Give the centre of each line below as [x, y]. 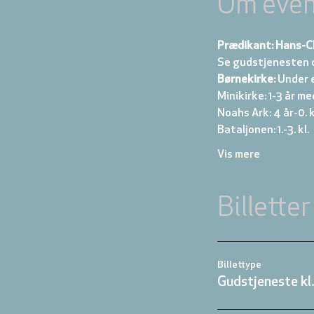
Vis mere [239, 155]
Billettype [239, 265]
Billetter [264, 209]
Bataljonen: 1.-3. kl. [264, 130]
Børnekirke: [246, 80]
